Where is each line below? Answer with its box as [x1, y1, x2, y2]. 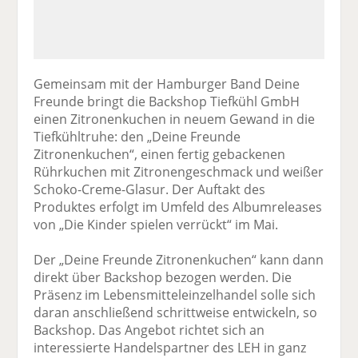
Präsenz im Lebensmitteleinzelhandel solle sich [34, 285, 316, 304]
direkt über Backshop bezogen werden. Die [34, 268, 292, 286]
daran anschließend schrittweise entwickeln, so [34, 303, 318, 321]
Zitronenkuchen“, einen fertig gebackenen [34, 145, 286, 163]
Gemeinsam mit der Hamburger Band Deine [34, 74, 300, 93]
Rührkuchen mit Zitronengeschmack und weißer [34, 162, 324, 181]
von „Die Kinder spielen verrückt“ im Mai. [34, 215, 279, 233]
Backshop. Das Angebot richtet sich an [34, 320, 265, 339]
